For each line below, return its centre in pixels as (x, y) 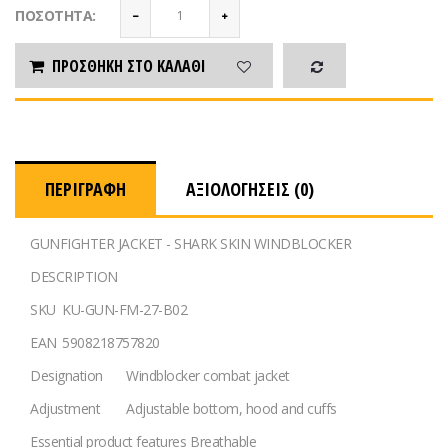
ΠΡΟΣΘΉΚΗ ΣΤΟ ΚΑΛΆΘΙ (128, 65)
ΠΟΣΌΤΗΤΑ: (55, 16)
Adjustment (65, 409)
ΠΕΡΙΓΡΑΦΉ (85, 189)
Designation (66, 376)
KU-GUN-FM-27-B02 (124, 310)
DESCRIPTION (74, 277)
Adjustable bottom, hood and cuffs (231, 409)
